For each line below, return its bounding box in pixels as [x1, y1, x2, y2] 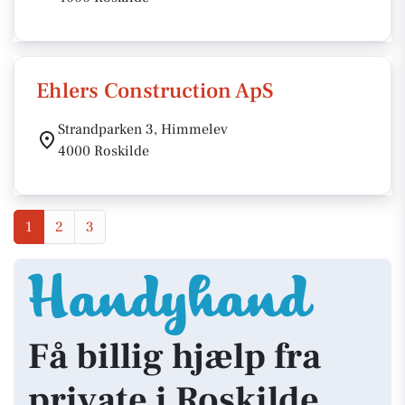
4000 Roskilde [58, 142, 149, 160]
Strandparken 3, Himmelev [58, 120, 228, 138]
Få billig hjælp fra [28, 334, 321, 380]
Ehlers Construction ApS [36, 77, 274, 105]
